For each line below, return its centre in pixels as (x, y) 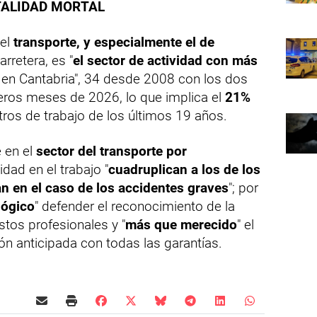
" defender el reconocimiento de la (135, 207)
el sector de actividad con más (165, 61)
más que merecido (181, 225)
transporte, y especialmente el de (114, 42)
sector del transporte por (111, 151)
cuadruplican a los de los (184, 170)
